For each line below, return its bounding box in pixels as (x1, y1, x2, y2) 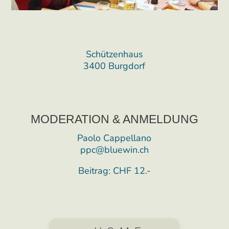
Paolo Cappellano (77, 131, 152, 144)
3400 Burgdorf (83, 60, 146, 73)
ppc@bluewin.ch (80, 143, 149, 156)
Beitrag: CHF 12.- (78, 164, 151, 177)
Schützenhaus (85, 48, 143, 61)
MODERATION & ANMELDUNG (30, 112, 198, 126)
